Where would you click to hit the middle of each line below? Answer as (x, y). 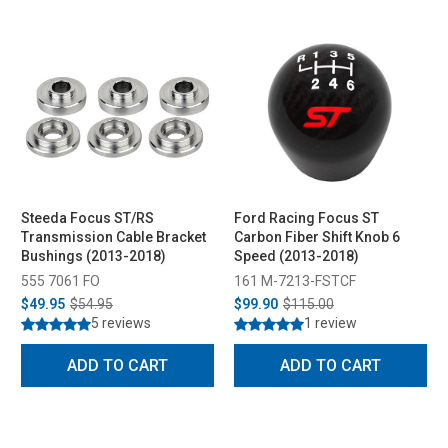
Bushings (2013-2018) (93, 255)
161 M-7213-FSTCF (295, 280)
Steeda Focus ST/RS (87, 217)
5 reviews (121, 322)
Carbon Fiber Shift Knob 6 (317, 236)
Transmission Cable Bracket (113, 236)
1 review (330, 322)
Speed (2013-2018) (296, 255)
